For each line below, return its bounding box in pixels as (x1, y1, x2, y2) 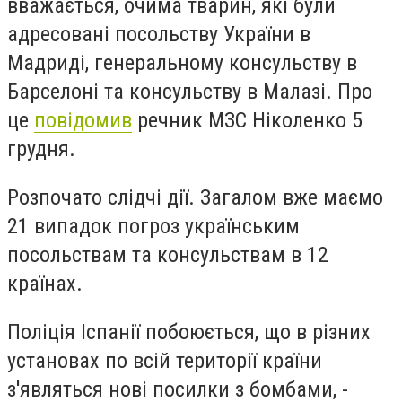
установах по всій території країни (7, 347, 322, 373)
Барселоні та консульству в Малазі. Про (7, 79, 372, 105)
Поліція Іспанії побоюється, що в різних (7, 319, 371, 345)
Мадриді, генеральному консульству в (7, 50, 357, 76)
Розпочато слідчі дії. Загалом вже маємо (7, 185, 383, 211)
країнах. (7, 271, 83, 297)
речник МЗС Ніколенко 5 (132, 108, 363, 134)
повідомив (34, 108, 132, 134)
